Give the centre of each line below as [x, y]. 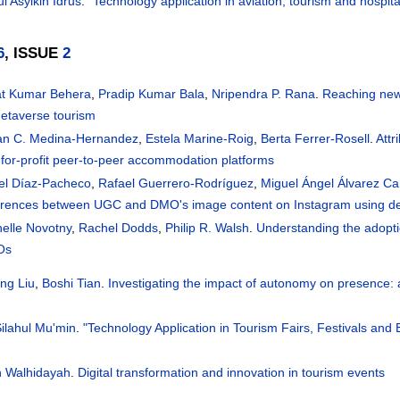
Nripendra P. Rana [264, 93]
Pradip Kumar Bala [152, 93]
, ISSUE [34, 52]
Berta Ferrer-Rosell [316, 138]
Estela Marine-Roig [200, 138]
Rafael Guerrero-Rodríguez [176, 183]
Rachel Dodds [119, 227]
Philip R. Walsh [208, 227]
